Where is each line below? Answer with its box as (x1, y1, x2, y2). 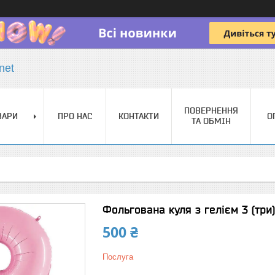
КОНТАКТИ (118, 111, 159, 121)
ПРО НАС (58, 111, 92, 121)
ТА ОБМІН (192, 116, 231, 126)
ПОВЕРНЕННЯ (184, 106, 238, 115)
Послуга (103, 252, 133, 261)
